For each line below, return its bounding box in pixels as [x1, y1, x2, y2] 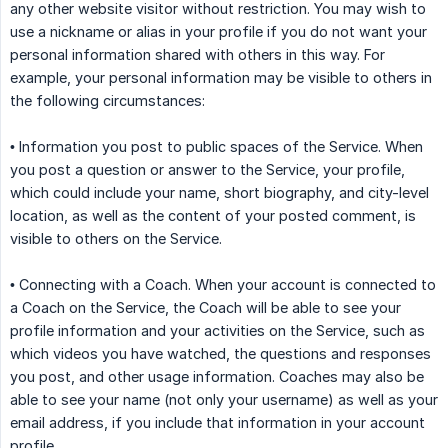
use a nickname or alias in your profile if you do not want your [10, 23, 427, 41]
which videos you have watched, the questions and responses [10, 345, 431, 363]
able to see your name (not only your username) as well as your [10, 391, 438, 409]
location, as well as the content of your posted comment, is [10, 207, 416, 225]
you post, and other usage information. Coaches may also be [10, 368, 424, 386]
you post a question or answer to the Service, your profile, [10, 161, 405, 179]
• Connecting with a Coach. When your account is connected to [10, 276, 436, 294]
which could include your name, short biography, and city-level [10, 184, 429, 202]
